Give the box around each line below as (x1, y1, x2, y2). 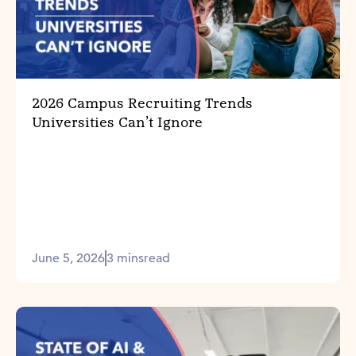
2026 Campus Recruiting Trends (32, 97, 253, 112)
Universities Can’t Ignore (32, 116, 203, 131)
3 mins (106, 250, 144, 267)
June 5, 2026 (32, 250, 105, 267)
